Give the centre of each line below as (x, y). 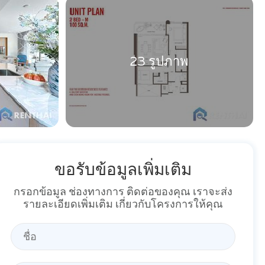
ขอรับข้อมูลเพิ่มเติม (123, 170)
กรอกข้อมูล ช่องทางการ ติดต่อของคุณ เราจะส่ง (123, 192)
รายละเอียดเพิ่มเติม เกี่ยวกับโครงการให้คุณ (123, 204)
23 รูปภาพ (159, 62)
